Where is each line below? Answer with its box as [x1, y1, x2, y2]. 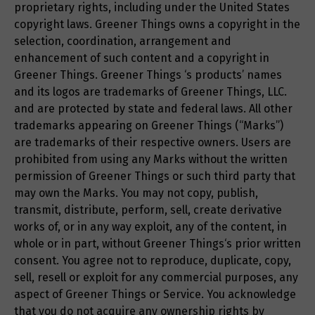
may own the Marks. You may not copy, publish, [14, 186, 258, 200]
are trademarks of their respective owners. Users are [14, 136, 291, 150]
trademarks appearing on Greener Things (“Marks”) [14, 119, 283, 133]
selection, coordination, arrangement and [14, 34, 231, 49]
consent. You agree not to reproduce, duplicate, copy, [14, 254, 291, 268]
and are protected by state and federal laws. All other [14, 102, 292, 116]
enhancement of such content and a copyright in [14, 51, 269, 65]
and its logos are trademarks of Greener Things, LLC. [14, 85, 287, 99]
